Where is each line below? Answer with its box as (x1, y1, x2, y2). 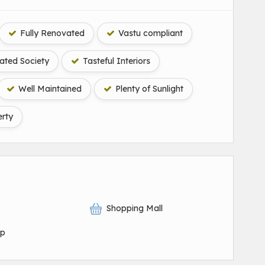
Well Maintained (16, 83, 82, 94)
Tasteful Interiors (80, 56, 150, 66)
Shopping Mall (106, 203, 163, 214)
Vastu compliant (116, 28, 183, 38)
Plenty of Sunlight (113, 83, 183, 94)
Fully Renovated (18, 28, 85, 38)
